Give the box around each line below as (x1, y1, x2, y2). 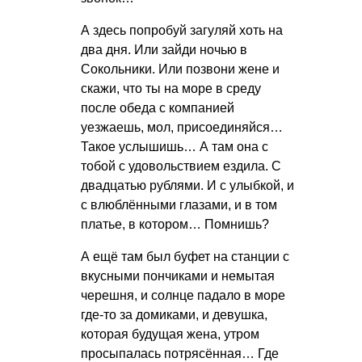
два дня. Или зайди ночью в (81, 42, 247, 57)
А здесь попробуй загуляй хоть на (81, 23, 283, 37)
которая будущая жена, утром (81, 326, 259, 341)
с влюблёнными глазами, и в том (81, 197, 277, 212)
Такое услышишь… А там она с (81, 139, 268, 154)
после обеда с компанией (81, 100, 234, 115)
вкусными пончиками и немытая (81, 268, 275, 283)
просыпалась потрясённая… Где (81, 346, 279, 360)
